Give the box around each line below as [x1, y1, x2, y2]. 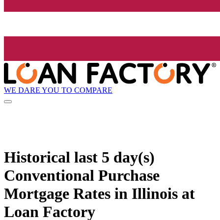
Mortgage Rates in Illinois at [4, 184, 195, 202]
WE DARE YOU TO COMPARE [4, 85, 112, 94]
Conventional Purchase [4, 166, 160, 184]
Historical [4, 148, 74, 166]
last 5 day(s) [74, 148, 155, 166]
